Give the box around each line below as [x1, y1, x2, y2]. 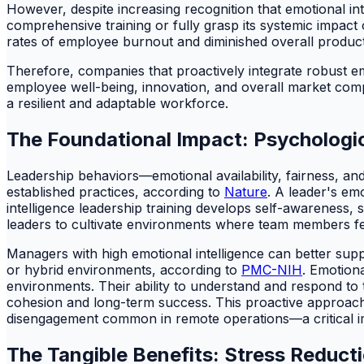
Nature [224, 183, 267, 200]
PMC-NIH [241, 261, 302, 278]
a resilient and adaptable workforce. [6, 94, 228, 111]
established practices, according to [6, 183, 224, 200]
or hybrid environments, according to [6, 261, 241, 278]
